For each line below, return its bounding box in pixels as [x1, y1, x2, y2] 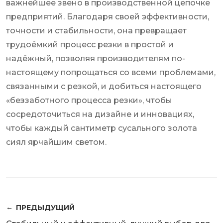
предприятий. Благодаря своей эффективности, [6, 12, 209, 22]
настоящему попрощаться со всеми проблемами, [6, 68, 216, 78]
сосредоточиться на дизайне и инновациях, [6, 110, 194, 119]
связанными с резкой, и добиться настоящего [6, 82, 202, 92]
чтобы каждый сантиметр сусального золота [6, 123, 197, 133]
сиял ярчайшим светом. [6, 137, 107, 147]
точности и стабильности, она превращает [6, 26, 187, 36]
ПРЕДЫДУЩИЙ [16, 203, 75, 213]
